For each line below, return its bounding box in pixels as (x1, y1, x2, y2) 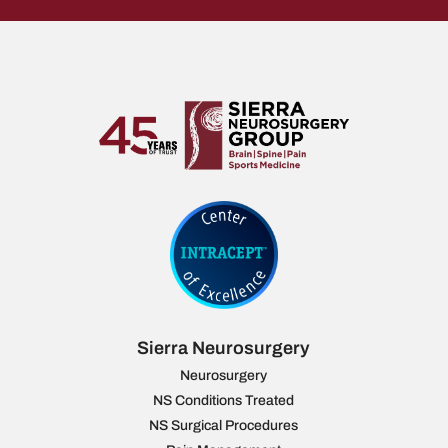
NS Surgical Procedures (149, 418, 299, 434)
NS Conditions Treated (153, 393, 295, 409)
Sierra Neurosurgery (137, 338, 311, 359)
